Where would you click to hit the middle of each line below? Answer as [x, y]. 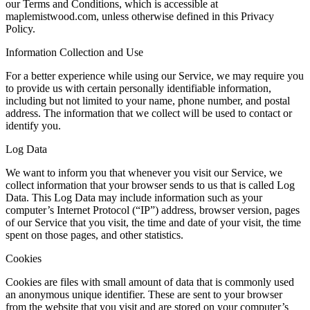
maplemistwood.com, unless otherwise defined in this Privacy [140, 16]
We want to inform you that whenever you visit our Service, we [144, 173]
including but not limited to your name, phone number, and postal [148, 101]
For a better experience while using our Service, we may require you [155, 76]
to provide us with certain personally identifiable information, [138, 88]
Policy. [20, 29]
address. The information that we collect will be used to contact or [149, 113]
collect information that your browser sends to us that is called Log [150, 185]
